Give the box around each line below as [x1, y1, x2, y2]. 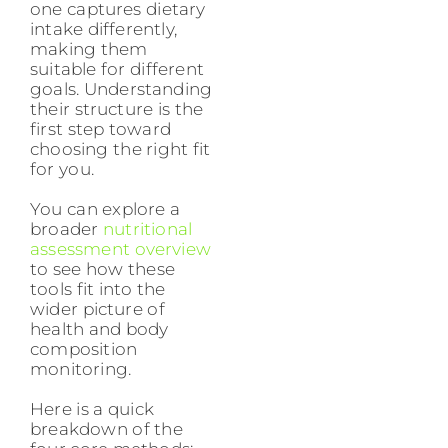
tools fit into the [30, 279, 166, 300]
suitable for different [30, 59, 204, 80]
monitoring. [30, 359, 132, 380]
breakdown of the [30, 419, 183, 440]
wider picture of [30, 299, 165, 320]
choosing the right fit [30, 139, 211, 160]
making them [30, 39, 148, 60]
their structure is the [30, 99, 204, 120]
